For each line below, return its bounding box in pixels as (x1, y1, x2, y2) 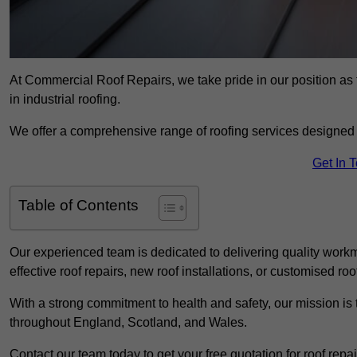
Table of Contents (18, 197, 139, 214)
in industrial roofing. (10, 92, 120, 107)
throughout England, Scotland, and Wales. (10, 316, 247, 330)
